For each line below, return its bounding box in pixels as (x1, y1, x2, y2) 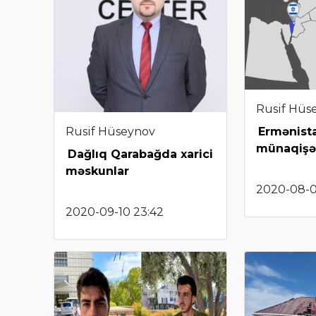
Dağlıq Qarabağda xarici (68, 147, 213, 162)
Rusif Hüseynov (66, 125, 155, 139)
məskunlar (66, 164, 129, 178)
